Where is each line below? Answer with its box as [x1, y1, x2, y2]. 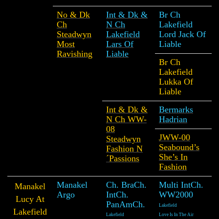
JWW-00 [159, 132, 190, 142]
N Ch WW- [106, 114, 147, 124]
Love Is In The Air [159, 212, 194, 217]
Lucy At [16, 194, 44, 204]
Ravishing [57, 48, 92, 59]
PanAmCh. [106, 199, 145, 209]
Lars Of [106, 39, 133, 49]
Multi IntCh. [159, 179, 203, 190]
